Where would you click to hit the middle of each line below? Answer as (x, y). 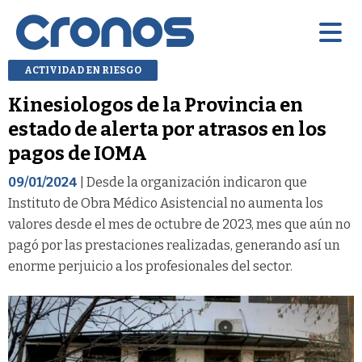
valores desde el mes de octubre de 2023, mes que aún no (179, 224)
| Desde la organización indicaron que (192, 182)
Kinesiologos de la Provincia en (156, 105)
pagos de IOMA (78, 153)
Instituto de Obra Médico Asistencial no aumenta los (166, 203)
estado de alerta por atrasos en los (167, 129)
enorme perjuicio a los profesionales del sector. (150, 266)
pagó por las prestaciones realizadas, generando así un (174, 245)
